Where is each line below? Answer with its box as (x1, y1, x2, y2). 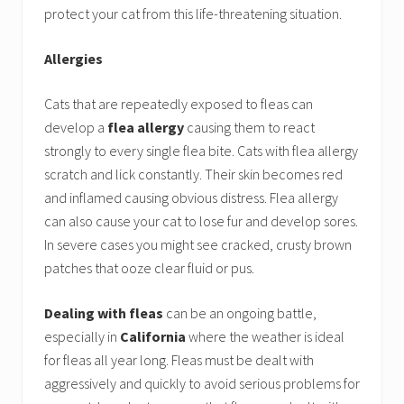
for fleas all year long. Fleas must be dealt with (44, 351, 314, 370)
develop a (44, 118, 107, 137)
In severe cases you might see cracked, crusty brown (44, 235, 352, 254)
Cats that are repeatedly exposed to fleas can (44, 95, 313, 114)
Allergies (44, 50, 103, 69)
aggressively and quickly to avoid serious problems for (44, 374, 360, 393)
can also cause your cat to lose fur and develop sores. (44, 212, 358, 231)
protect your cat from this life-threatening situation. (44, 5, 342, 23)
